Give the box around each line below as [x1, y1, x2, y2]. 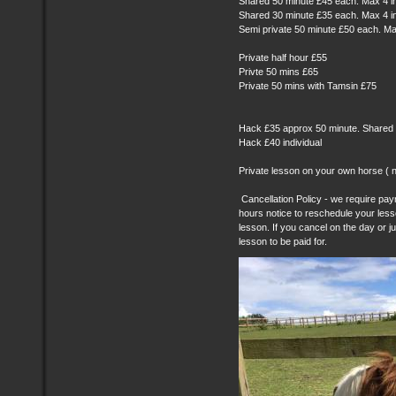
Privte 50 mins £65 [239, 66, 318, 77]
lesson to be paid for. [239, 236, 327, 247]
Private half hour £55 [239, 52, 327, 63]
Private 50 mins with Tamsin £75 [239, 80, 377, 91]
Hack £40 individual [239, 137, 324, 148]
